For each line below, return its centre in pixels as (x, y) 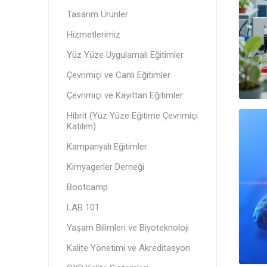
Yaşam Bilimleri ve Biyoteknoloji (128, 228)
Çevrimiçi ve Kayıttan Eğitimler (125, 95)
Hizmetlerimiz (93, 35)
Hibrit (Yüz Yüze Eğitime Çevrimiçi (132, 116)
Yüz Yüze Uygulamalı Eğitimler (125, 55)
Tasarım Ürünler (97, 14)
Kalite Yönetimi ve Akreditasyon (128, 248)
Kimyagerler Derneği (105, 167)
